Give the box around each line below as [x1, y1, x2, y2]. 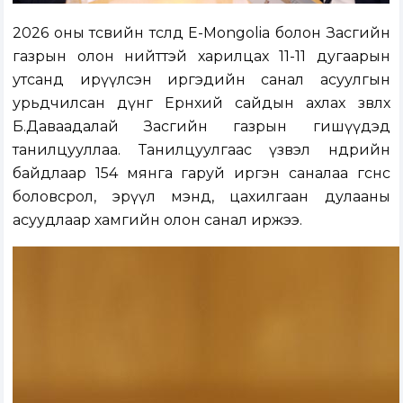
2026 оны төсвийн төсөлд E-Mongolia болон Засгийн [13, 24, 390, 42]
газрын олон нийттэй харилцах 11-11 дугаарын [13, 48, 390, 66]
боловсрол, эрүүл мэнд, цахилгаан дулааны [13, 188, 390, 206]
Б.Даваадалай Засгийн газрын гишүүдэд [13, 118, 390, 136]
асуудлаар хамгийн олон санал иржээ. [13, 211, 303, 229]
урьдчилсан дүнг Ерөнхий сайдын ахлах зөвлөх [13, 94, 390, 112]
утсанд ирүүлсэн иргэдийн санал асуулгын [13, 71, 390, 89]
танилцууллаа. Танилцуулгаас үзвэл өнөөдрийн [13, 141, 390, 159]
